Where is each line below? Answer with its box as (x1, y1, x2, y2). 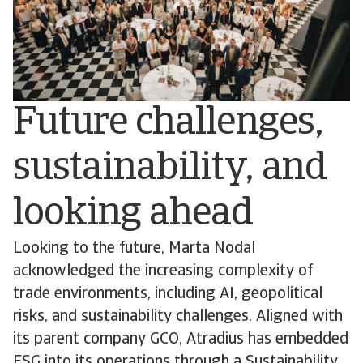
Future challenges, (13, 104, 323, 143)
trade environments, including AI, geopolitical (13, 285, 322, 302)
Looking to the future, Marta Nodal (13, 240, 255, 257)
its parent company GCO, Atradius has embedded (13, 331, 348, 348)
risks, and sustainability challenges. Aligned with (13, 308, 343, 325)
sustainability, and (13, 149, 327, 189)
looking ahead (13, 194, 254, 234)
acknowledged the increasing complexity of (13, 263, 313, 280)
